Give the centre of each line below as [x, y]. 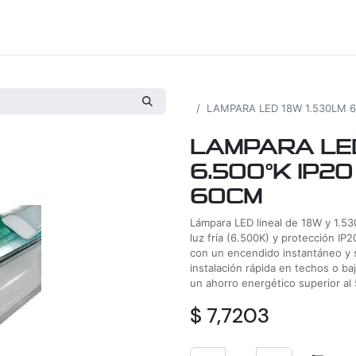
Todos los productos [241, 93]
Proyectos [76, 33]
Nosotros [170, 33]
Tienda [253, 33]
